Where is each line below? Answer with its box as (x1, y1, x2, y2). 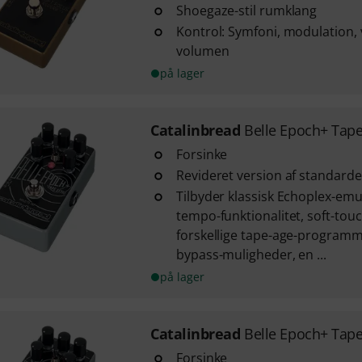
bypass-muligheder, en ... (175, 246, 326, 263)
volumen (175, 42, 229, 60)
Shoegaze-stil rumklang (175, 2, 318, 19)
